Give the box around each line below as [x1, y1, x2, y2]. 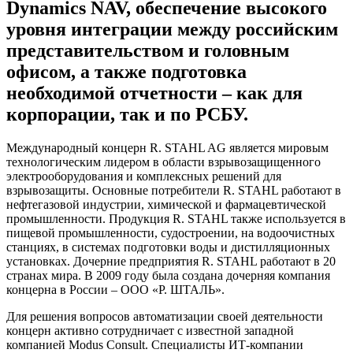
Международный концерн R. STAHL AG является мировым [6, 141, 329, 155]
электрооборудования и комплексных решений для [6, 169, 281, 184]
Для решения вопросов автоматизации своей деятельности [6, 310, 323, 324]
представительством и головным [6, 40, 289, 61]
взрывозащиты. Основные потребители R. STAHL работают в [6, 184, 341, 198]
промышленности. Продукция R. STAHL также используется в [6, 212, 346, 226]
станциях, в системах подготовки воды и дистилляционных [6, 240, 330, 255]
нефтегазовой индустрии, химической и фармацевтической [6, 198, 326, 212]
